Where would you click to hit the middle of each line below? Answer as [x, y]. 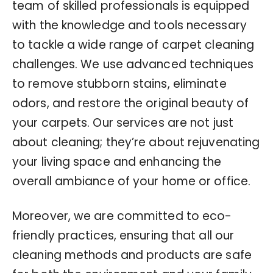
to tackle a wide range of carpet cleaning [133, 44]
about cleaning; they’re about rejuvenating [136, 142]
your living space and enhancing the [117, 161]
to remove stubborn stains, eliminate [119, 83]
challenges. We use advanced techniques [133, 64]
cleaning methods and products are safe [132, 255]
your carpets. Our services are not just [123, 122]
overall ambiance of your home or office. [132, 181]
